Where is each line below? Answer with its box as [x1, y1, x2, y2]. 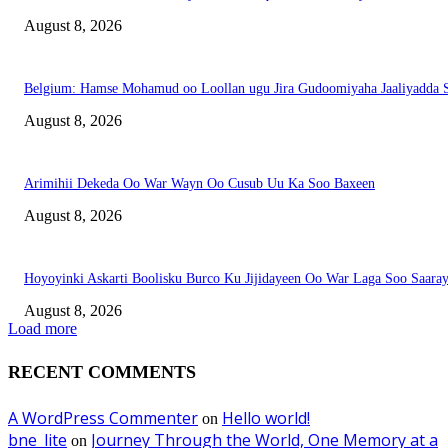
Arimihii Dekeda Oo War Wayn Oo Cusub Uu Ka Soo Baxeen [24, 175, 375, 191]
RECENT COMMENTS [8, 361, 196, 382]
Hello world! [222, 406, 310, 429]
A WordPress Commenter [8, 406, 198, 429]
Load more [8, 319, 77, 337]
